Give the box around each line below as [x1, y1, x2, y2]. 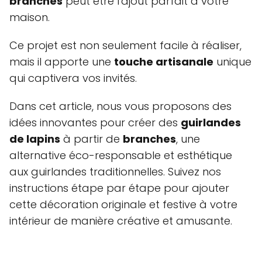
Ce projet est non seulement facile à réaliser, [9, 37, 242, 53]
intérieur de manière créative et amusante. [9, 213, 232, 228]
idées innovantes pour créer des [9, 115, 181, 130]
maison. [9, 9, 50, 25]
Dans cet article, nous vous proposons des [9, 98, 232, 113]
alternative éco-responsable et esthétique [9, 147, 232, 163]
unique [213, 54, 251, 69]
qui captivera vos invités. [9, 70, 137, 85]
